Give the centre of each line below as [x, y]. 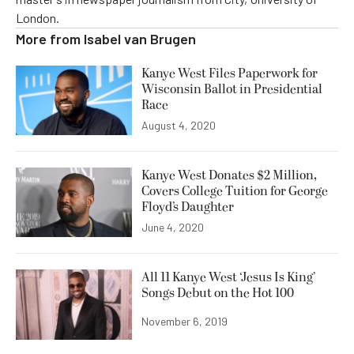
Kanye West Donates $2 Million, [229, 176]
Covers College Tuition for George [235, 192]
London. [38, 17]
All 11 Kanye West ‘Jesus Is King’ [228, 278]
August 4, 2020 [179, 126]
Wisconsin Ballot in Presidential [232, 89]
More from [50, 38]
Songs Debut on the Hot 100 [218, 294]
